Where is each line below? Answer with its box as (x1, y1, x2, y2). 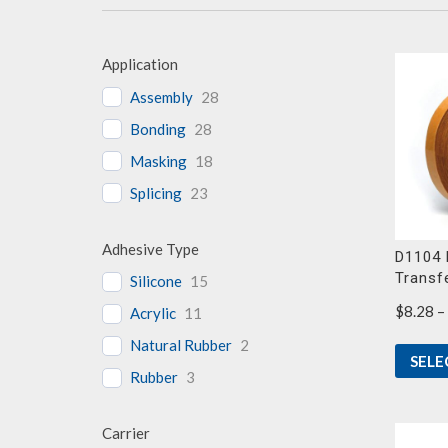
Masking (130, 151, 187, 170)
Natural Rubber (130, 336, 232, 355)
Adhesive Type (102, 239, 199, 258)
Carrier (102, 424, 150, 443)
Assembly (130, 87, 193, 106)
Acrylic (130, 304, 176, 323)
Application (102, 55, 178, 74)
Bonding (130, 119, 186, 138)
